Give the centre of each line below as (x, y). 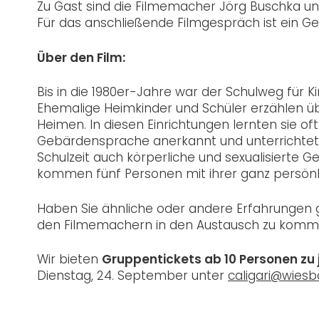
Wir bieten (69, 260)
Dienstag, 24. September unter (132, 276)
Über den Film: (81, 57)
